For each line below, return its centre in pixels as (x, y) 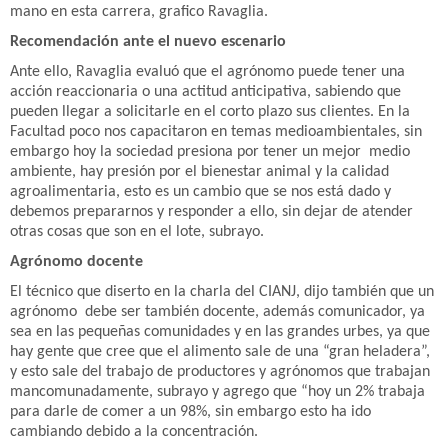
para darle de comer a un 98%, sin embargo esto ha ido (190, 411)
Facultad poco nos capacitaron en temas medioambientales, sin (216, 131)
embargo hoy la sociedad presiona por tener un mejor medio (210, 151)
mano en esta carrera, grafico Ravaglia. (139, 11)
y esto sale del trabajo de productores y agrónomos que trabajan (220, 371)
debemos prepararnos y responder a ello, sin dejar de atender (211, 211)
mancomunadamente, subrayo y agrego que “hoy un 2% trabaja (217, 391)
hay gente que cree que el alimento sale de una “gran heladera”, (220, 351)
